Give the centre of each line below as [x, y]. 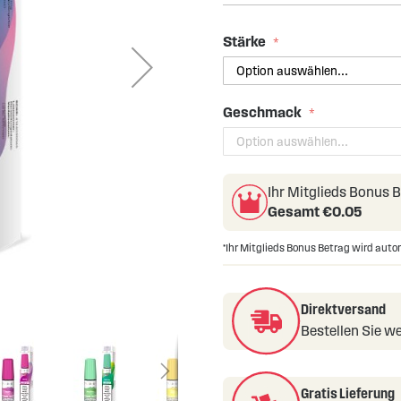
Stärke [244, 42]
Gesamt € [299, 212]
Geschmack [262, 112]
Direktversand [343, 309]
